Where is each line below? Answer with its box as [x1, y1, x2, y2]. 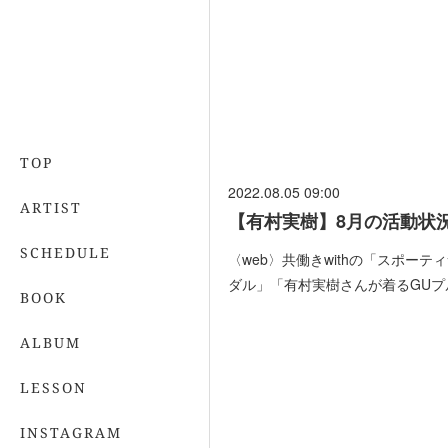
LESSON [20, 378, 87, 397]
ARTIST [20, 198, 82, 217]
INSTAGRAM [20, 423, 122, 442]
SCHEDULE [20, 243, 111, 262]
